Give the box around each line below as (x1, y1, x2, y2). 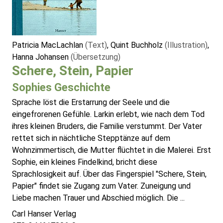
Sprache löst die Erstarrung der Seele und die (12, 98, 170, 108)
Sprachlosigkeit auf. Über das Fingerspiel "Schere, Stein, (12, 169, 207, 179)
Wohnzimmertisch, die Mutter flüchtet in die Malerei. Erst (12, 145, 211, 155)
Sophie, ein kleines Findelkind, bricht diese (12, 157, 157, 167)
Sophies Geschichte (12, 81, 111, 94)
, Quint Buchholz (107, 40, 165, 50)
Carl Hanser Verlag (12, 209, 76, 219)
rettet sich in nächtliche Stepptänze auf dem (12, 133, 170, 143)
